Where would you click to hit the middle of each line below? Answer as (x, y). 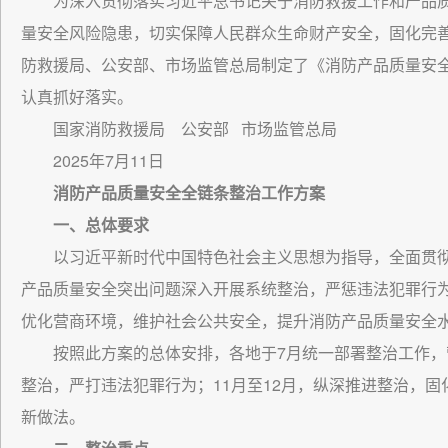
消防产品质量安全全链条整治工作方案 (189, 192)
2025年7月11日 (108, 160)
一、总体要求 (101, 224)
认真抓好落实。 (77, 96)
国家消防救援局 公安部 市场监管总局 (195, 128)
